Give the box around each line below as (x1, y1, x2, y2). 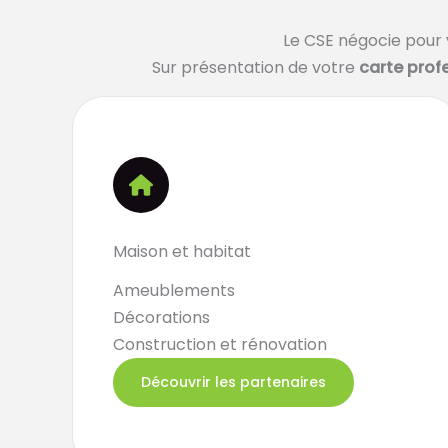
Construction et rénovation (113, 333, 327, 356)
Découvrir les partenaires (141, 372, 326, 392)
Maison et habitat (113, 240, 251, 263)
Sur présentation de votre (152, 56, 359, 79)
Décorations (113, 306, 210, 329)
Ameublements (113, 279, 235, 302)
